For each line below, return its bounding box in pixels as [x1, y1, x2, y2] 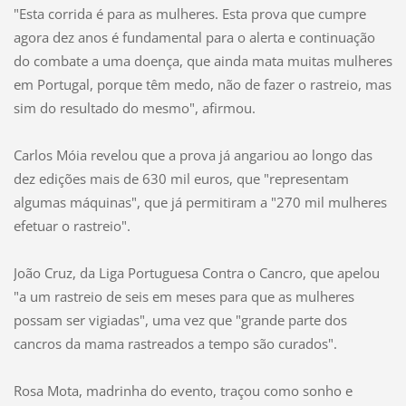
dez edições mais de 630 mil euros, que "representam [13, 169, 349, 188]
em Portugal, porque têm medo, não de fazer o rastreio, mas [13, 74, 391, 93]
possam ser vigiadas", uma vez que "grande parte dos [13, 310, 347, 329]
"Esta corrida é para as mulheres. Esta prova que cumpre [13, 4, 366, 23]
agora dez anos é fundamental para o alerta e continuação [13, 27, 375, 46]
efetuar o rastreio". [13, 216, 130, 235]
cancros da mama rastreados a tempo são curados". [13, 333, 337, 353]
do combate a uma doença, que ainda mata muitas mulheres [13, 51, 392, 70]
